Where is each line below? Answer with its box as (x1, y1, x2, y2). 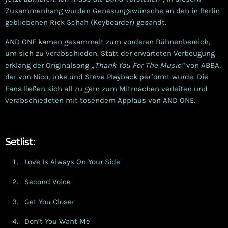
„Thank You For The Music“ (91, 60, 184, 70)
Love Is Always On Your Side (24, 157, 120, 167)
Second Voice (24, 177, 71, 187)
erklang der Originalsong (5, 60, 91, 70)
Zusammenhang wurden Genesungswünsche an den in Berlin (5, 6, 220, 15)
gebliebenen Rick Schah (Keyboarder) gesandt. (5, 17, 166, 27)
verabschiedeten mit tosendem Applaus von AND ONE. (5, 95, 195, 105)
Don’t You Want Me (24, 217, 90, 226)
